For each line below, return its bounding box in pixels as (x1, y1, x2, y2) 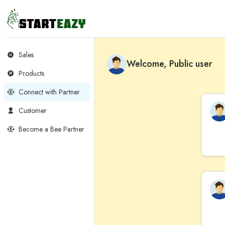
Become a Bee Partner (17, 124, 84, 134)
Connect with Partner (17, 87, 80, 97)
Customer (17, 105, 47, 116)
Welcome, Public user (127, 57, 212, 70)
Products (17, 68, 44, 78)
